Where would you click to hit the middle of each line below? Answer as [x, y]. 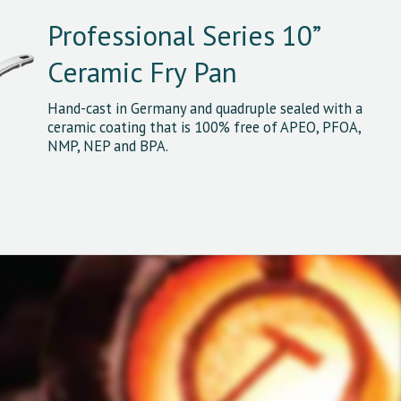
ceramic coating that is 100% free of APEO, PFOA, [204, 127]
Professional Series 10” [183, 35]
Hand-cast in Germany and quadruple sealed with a [205, 108]
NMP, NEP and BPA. [107, 145]
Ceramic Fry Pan [142, 72]
